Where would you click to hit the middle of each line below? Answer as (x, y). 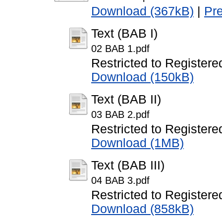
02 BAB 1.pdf (120, 49)
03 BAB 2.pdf (120, 115)
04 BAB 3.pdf (120, 181)
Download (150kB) (142, 77)
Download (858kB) (142, 209)
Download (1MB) (138, 143)
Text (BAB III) (128, 166)
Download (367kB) (142, 11)
